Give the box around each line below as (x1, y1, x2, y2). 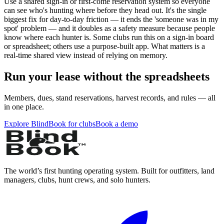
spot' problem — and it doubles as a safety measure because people (4, 24, 215, 33)
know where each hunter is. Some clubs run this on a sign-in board (4, 33, 214, 42)
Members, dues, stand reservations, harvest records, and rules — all (4, 93, 215, 102)
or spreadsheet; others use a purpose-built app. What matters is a (4, 42, 205, 51)
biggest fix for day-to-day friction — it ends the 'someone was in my (4, 15, 218, 24)
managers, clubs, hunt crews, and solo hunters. (4, 175, 150, 184)
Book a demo (95, 119, 138, 128)
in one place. (4, 102, 44, 111)
